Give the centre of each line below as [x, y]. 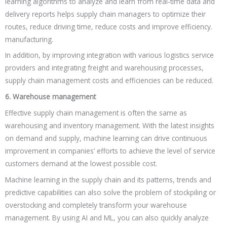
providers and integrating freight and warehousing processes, [104, 68]
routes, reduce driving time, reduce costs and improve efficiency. [109, 26]
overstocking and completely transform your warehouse [96, 205]
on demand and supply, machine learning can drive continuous [106, 138]
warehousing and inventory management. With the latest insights [110, 126]
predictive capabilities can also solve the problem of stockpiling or [110, 192]
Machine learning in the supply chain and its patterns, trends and [108, 179]
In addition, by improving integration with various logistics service [109, 55]
